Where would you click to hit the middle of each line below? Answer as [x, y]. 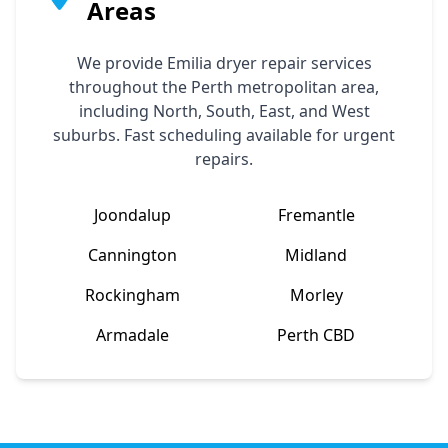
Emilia [189, 62]
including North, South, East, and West [224, 110]
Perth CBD [316, 334]
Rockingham [132, 294]
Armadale [132, 334]
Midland [316, 254]
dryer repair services [291, 62]
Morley [316, 294]
